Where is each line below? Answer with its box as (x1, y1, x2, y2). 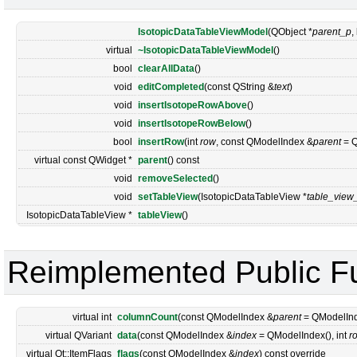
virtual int (73, 312, 112, 323)
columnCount (117, 312, 178, 323)
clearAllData (138, 63, 194, 74)
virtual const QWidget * (34, 155, 132, 166)
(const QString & (204, 81, 274, 92)
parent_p (312, 26, 351, 37)
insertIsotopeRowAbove (138, 100, 247, 111)
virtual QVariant (45, 330, 112, 341)
